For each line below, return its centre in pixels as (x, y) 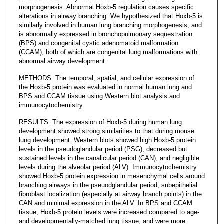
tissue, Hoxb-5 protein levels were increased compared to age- (109, 212)
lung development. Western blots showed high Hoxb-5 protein (107, 140)
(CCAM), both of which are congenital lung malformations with (108, 52)
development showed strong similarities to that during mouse (106, 131)
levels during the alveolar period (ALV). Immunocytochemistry (108, 167)
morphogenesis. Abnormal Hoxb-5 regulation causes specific (106, 7)
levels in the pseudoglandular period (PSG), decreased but (103, 149)
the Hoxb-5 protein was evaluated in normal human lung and (105, 87)
